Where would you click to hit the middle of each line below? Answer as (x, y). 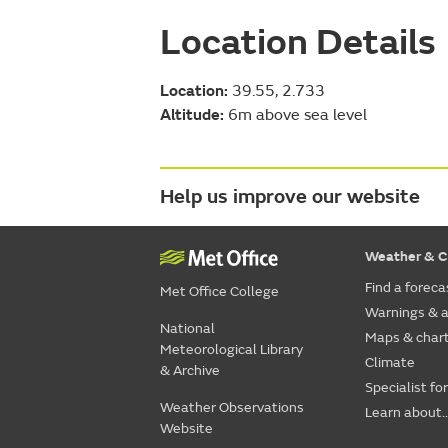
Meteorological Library (231, 349)
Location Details (298, 42)
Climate (389, 362)
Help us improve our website (290, 196)
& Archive (190, 370)
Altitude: (192, 114)
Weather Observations (232, 407)
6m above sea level (295, 114)
